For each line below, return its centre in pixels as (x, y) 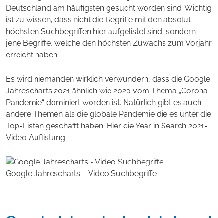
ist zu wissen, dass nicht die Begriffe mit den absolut (98, 20)
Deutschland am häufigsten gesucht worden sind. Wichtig (109, 8)
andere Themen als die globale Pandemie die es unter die (109, 114)
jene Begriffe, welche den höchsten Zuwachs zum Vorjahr (109, 43)
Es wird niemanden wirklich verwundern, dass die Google (108, 79)
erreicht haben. (32, 55)
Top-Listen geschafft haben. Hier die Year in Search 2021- (107, 126)
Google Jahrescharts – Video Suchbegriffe (81, 174)
